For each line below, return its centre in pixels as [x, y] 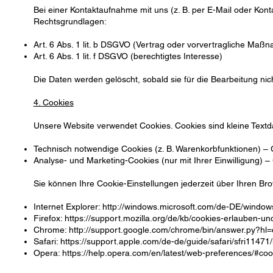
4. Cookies [53, 103]
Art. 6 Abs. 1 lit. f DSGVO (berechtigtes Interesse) [128, 56]
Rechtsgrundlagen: [70, 22]
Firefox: [49, 218]
